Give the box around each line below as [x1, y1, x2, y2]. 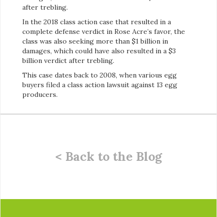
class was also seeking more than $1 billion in [22, 37, 168, 46]
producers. [22, 90, 58, 99]
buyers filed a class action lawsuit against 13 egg [22, 80, 177, 90]
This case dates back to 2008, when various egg [22, 71, 177, 80]
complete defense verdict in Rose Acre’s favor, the [22, 27, 185, 36]
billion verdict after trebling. [22, 56, 114, 65]
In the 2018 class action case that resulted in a [22, 17, 171, 27]
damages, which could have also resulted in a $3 [22, 46, 176, 56]
